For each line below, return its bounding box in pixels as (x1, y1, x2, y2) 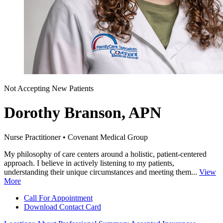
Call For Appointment (24, 193, 93, 202)
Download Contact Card (24, 202, 101, 211)
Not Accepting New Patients (4, 84, 94, 93)
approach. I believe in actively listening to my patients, (4, 158, 174, 167)
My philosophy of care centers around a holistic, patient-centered (4, 149, 207, 158)
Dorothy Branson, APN (4, 104, 161, 122)
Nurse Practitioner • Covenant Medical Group (4, 132, 148, 141)
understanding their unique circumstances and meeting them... (4, 167, 199, 176)
